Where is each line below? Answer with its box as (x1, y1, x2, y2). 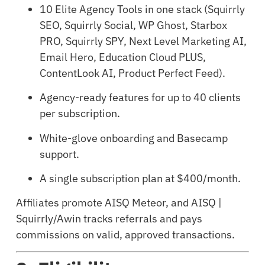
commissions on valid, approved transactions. (15, 228, 235, 242)
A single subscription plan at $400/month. (39, 172, 241, 185)
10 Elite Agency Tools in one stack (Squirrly (39, 2, 245, 16)
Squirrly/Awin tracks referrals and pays (15, 212, 202, 226)
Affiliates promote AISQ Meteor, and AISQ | (15, 196, 222, 210)
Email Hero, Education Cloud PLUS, (39, 50, 206, 64)
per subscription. (39, 106, 120, 121)
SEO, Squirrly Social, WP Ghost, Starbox (39, 18, 227, 32)
